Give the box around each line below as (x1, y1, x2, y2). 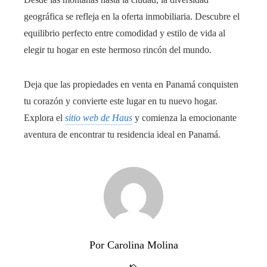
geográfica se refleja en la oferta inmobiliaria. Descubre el (24, 11, 240, 21)
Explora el (24, 112, 65, 123)
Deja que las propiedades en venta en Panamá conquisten (24, 79, 238, 89)
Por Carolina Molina (89, 238, 178, 251)
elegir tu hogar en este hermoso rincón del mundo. (24, 44, 212, 55)
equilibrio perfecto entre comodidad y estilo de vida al (24, 27, 225, 38)
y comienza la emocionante (132, 112, 237, 123)
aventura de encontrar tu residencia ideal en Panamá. (24, 129, 221, 139)
